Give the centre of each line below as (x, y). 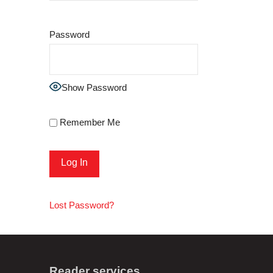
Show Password (94, 87)
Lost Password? (81, 205)
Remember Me (88, 122)
